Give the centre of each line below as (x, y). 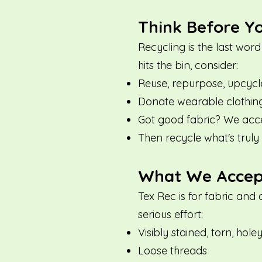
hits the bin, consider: (188, 65)
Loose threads (173, 251)
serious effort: (170, 214)
